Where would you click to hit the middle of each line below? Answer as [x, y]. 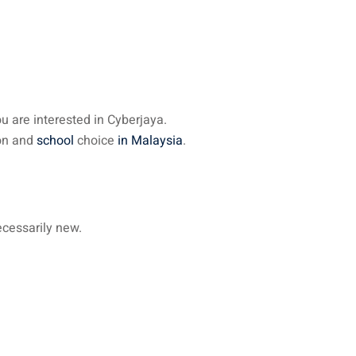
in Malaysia [150, 141]
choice [96, 141]
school [55, 141]
